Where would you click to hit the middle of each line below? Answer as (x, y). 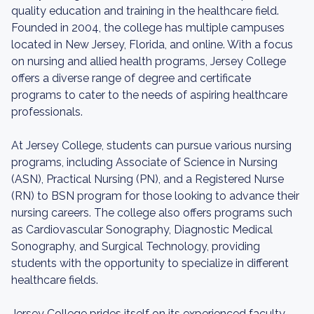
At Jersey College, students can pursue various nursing (151, 145)
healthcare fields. (55, 280)
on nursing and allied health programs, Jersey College (149, 61)
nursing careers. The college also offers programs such (152, 213)
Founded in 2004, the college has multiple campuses (148, 28)
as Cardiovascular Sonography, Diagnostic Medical (142, 230)
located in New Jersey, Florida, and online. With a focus (152, 45)
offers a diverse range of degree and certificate (131, 78)
